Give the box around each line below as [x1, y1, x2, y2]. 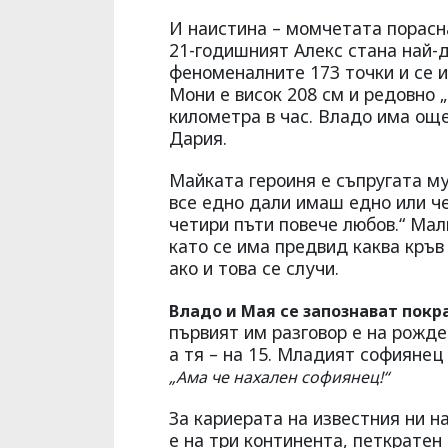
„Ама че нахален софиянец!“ [169, 366, 389, 389]
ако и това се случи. [169, 256, 339, 281]
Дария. [169, 126, 227, 151]
